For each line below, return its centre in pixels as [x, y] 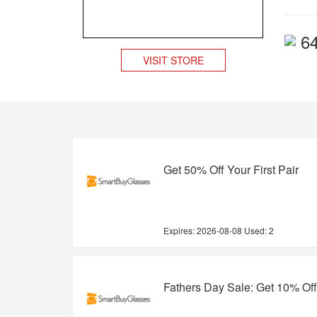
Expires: [180, 231]
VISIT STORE [173, 60]
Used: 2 [259, 231]
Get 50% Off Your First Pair [231, 170]
